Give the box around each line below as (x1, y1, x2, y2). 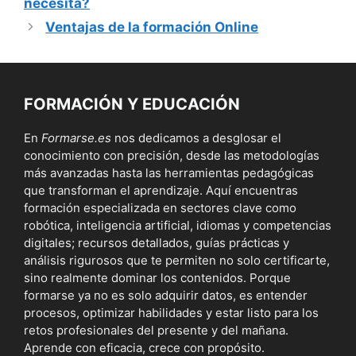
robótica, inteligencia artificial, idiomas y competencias (24, 217, 331, 233)
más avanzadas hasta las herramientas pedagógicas (24, 164, 314, 180)
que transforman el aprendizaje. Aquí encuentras (24, 182, 298, 198)
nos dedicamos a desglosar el (111, 130, 281, 145)
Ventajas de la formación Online (45, 18, 259, 35)
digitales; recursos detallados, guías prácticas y (24, 234, 289, 250)
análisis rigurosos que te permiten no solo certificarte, (24, 252, 330, 268)
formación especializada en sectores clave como (24, 199, 296, 215)
